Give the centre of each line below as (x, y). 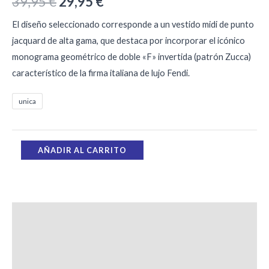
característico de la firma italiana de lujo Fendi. (101, 73)
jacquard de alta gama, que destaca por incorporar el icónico (128, 41)
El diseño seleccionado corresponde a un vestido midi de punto (133, 25)
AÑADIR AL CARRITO (82, 150)
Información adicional (57, 240)
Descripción (37, 215)
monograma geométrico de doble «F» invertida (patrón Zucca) (131, 57)
